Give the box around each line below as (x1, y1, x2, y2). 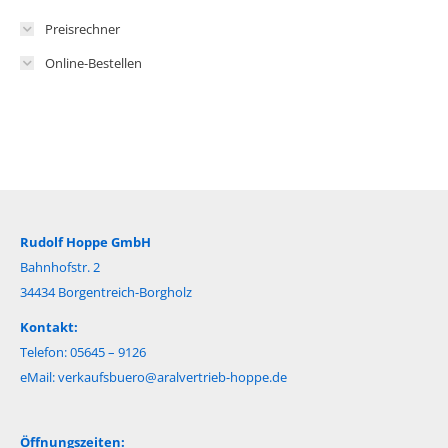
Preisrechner (45, 19, 120, 38)
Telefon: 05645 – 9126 (20, 342, 146, 361)
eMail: (20, 367, 58, 386)
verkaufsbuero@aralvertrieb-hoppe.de (58, 367, 287, 386)
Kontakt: (20, 317, 78, 336)
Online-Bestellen (45, 53, 142, 72)
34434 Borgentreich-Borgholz (20, 282, 192, 301)
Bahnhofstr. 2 (20, 257, 100, 276)
